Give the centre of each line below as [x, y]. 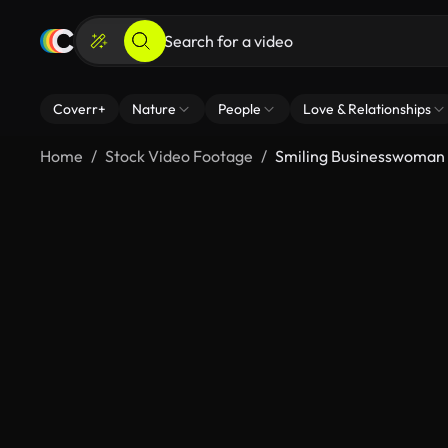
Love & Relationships [367, 109]
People [239, 109]
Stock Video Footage [179, 156]
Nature [154, 109]
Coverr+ [79, 109]
